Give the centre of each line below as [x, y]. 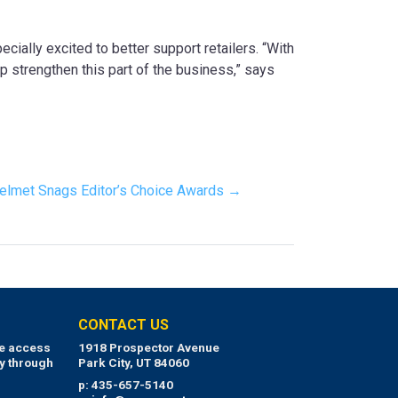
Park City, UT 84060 [133, 363]
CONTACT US [123, 325]
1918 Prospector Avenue [148, 348]
